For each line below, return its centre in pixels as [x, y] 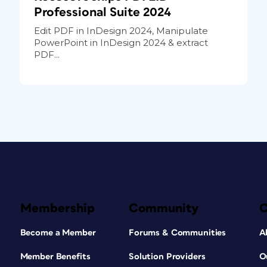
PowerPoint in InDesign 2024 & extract [121, 42]
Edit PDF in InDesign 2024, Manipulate [121, 30]
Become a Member [58, 232]
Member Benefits [55, 256]
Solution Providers [167, 256]
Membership [57, 208]
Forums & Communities [177, 232]
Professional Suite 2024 [102, 12]
